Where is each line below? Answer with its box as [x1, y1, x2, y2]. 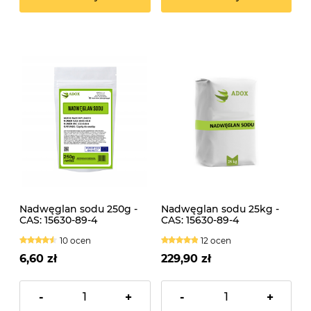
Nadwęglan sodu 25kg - [160, 203, 279, 216]
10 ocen [59, 235, 91, 246]
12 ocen [201, 235, 232, 246]
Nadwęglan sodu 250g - [19, 203, 137, 216]
